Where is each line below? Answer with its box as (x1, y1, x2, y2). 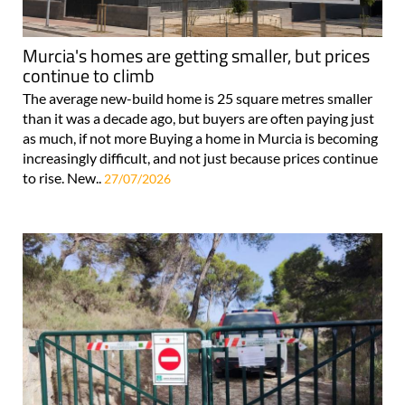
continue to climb (23, 61, 155, 89)
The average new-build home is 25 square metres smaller (23, 89, 372, 107)
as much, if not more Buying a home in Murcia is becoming (23, 128, 378, 146)
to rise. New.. (23, 168, 104, 186)
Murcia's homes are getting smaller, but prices (23, 41, 370, 70)
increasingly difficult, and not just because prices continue (23, 148, 378, 166)
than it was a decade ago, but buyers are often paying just (23, 108, 374, 127)
